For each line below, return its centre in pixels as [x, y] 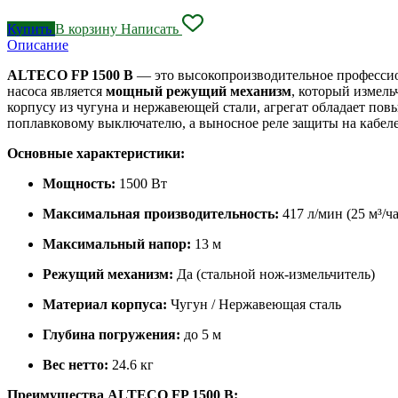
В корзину [88, 28]
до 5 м [201, 334]
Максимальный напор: [117, 243]
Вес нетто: [76, 364]
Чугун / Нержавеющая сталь [254, 304]
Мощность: [79, 183]
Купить [31, 28]
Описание [38, 44]
